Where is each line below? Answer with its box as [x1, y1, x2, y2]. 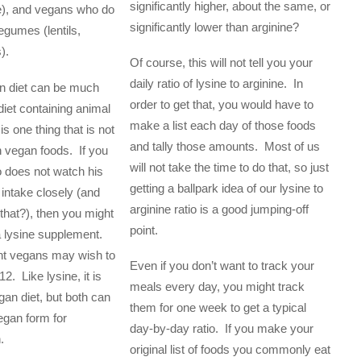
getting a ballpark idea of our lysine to [129, 181, 323, 195]
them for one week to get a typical [129, 301, 306, 315]
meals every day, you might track [129, 280, 305, 294]
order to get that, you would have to [129, 98, 313, 111]
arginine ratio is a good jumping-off [129, 202, 309, 216]
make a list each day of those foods [129, 118, 316, 132]
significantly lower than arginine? [129, 19, 299, 34]
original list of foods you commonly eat [129, 342, 330, 357]
